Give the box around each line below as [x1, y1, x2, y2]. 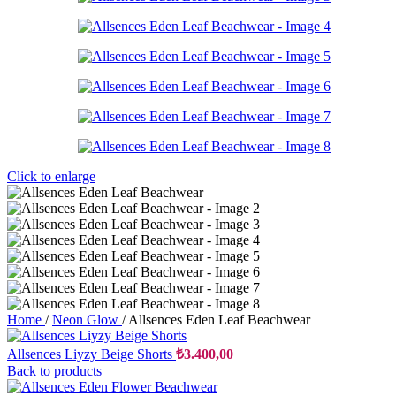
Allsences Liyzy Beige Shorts [7, 346, 176, 362]
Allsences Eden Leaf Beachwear [128, 312, 310, 327]
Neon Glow [52, 312, 122, 327]
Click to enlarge [7, 169, 95, 184]
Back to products [7, 363, 102, 378]
